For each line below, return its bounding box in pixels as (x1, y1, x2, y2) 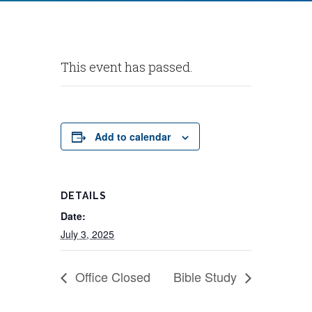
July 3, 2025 (61, 227, 115, 241)
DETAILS (61, 190, 107, 201)
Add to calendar (95, 130, 171, 143)
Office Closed (72, 267, 151, 286)
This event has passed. (61, 58, 194, 75)
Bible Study (173, 267, 240, 286)
